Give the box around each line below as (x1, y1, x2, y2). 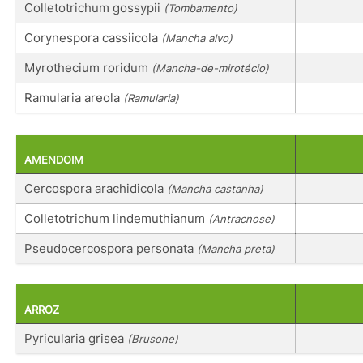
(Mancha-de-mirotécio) (152, 62, 269, 75)
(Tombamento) (164, 2, 237, 15)
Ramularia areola (24, 90, 123, 106)
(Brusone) (127, 332, 178, 346)
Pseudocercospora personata (24, 240, 197, 256)
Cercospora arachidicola (24, 180, 167, 196)
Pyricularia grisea (24, 331, 127, 347)
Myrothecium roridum (24, 60, 152, 76)
